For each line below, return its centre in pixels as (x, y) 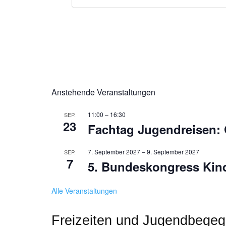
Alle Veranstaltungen (84, 191)
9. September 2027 (173, 152)
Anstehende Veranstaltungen (103, 92)
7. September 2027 (114, 152)
